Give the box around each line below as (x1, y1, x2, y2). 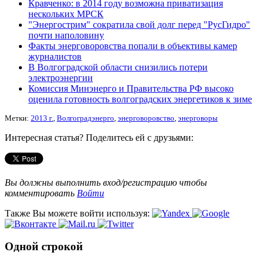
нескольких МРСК (28, 8, 104, 19)
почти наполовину (28, 30, 104, 40)
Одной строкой (5, 240, 83, 253)
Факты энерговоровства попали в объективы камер (28, 40, 237, 51)
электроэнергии (28, 72, 93, 83)
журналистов (28, 51, 82, 62)
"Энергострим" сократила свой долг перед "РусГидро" (28, 19, 250, 30)
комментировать (5, 188, 77, 198)
